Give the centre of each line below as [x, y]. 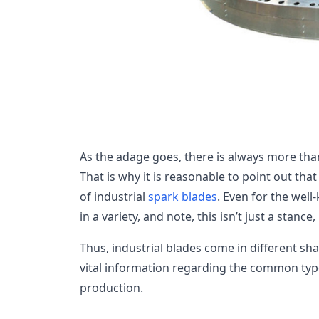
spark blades [183, 197]
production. [111, 288]
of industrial [114, 197]
